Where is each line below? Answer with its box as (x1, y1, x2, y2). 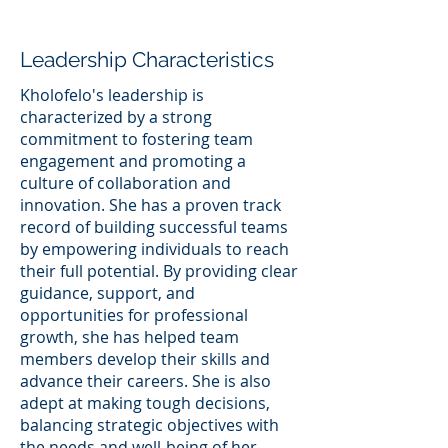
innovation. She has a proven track (20, 193, 281, 216)
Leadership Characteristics (20, 46, 274, 72)
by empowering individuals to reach (20, 237, 289, 260)
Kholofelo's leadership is (20, 83, 204, 106)
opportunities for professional (20, 303, 248, 326)
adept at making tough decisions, (20, 391, 270, 414)
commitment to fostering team (20, 127, 253, 150)
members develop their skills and (20, 347, 270, 370)
